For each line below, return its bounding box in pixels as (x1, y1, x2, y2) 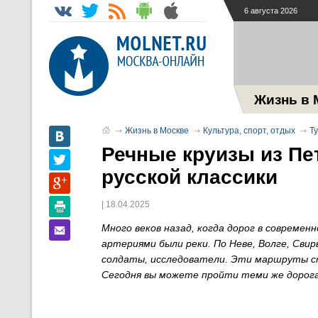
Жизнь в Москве (125, 126, 189, 136)
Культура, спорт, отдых (203, 126, 295, 136)
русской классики (102, 166, 278, 188)
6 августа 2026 (244, 6, 297, 15)
